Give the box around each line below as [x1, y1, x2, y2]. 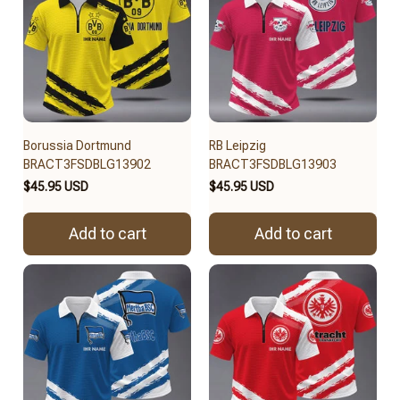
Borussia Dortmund [23, 137, 131, 153]
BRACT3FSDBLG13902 [23, 156, 151, 171]
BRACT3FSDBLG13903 [209, 156, 337, 171]
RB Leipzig [209, 137, 266, 153]
